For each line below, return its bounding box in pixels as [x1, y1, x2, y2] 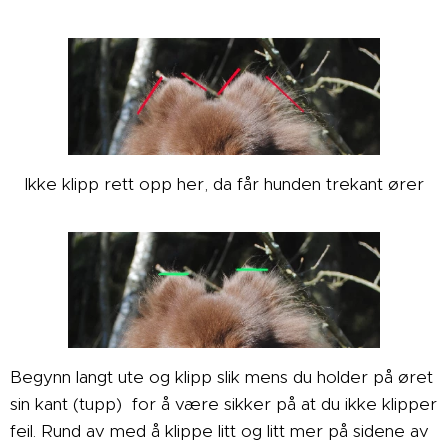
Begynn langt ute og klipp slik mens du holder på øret [10, 366, 433, 389]
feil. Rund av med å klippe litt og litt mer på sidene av [10, 420, 429, 443]
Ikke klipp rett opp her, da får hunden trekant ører [24, 172, 424, 195]
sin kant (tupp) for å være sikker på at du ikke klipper [10, 393, 437, 416]
